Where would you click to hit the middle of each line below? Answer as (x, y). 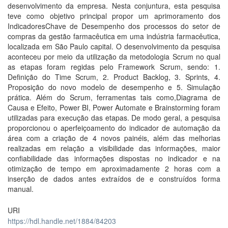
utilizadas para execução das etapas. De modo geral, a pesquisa (114, 118)
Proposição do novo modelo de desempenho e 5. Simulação (114, 87)
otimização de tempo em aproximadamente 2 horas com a (114, 168)
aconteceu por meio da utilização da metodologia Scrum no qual (114, 56)
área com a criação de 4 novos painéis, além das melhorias (114, 138)
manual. (21, 189)
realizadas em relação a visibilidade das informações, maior (114, 148)
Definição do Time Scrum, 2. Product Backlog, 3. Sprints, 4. (114, 77)
